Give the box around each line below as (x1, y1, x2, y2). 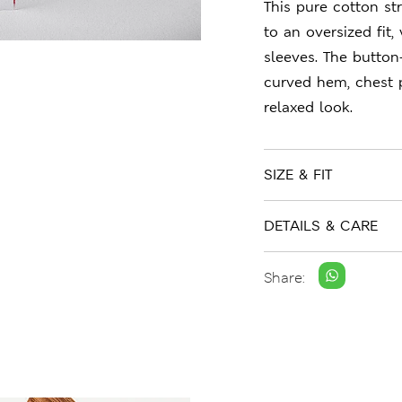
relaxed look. (264, 98, 353, 117)
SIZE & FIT (264, 165, 332, 184)
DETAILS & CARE (264, 216, 378, 235)
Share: (264, 267, 305, 287)
